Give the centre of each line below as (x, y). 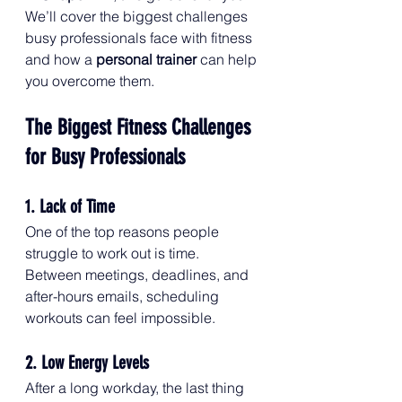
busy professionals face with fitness (140, 38)
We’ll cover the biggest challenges (138, 16)
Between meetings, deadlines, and (139, 275)
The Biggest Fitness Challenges (140, 127)
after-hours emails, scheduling (124, 296)
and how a (61, 59)
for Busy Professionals (105, 157)
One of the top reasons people (124, 232)
